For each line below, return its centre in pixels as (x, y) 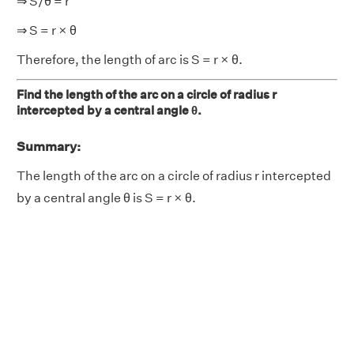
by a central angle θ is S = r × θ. (106, 198)
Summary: (49, 146)
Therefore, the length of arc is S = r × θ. (130, 59)
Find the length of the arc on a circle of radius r (147, 94)
